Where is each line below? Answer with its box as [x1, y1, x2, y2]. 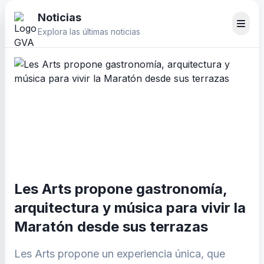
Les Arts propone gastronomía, [14, 180, 227, 197]
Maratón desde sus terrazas [14, 218, 208, 235]
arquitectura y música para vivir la [14, 199, 246, 216]
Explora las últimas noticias [38, 27, 140, 37]
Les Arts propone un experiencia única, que [14, 247, 225, 260]
